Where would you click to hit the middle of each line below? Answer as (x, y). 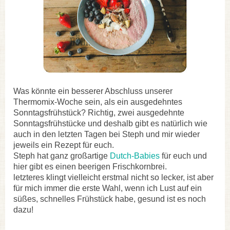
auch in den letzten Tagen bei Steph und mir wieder (107, 134)
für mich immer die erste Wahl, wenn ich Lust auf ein (108, 188)
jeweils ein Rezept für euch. (64, 145)
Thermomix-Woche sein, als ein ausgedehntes (98, 102)
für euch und (183, 156)
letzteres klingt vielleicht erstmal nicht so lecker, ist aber (113, 177)
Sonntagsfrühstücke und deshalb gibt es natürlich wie (110, 123)
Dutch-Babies (135, 156)
